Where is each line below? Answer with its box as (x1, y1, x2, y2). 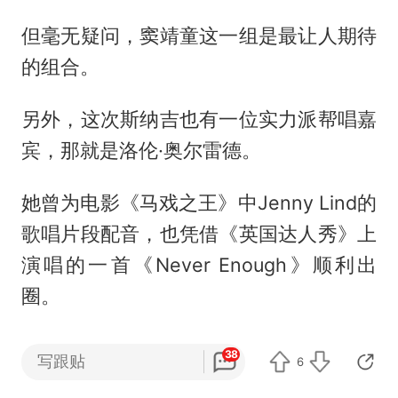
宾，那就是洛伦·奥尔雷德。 (20, 139, 261, 163)
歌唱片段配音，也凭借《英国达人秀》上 (20, 222, 378, 246)
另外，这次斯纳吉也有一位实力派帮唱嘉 (20, 107, 378, 131)
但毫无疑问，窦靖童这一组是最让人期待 (20, 24, 378, 48)
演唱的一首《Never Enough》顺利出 (20, 253, 378, 277)
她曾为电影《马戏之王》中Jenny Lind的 (20, 191, 378, 215)
